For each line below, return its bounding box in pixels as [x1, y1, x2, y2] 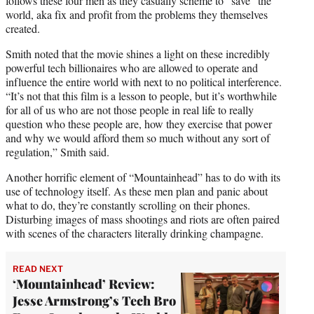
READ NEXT [13, 263, 63, 274]
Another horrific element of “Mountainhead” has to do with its [6, 169, 280, 184]
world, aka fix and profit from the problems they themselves [6, 6, 268, 22]
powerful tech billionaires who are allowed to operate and [6, 60, 258, 75]
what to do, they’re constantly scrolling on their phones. [6, 197, 250, 212]
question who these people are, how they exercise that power [6, 116, 272, 131]
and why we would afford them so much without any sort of [6, 130, 270, 145]
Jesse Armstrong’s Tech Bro [13, 292, 176, 309]
